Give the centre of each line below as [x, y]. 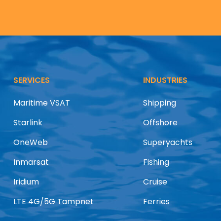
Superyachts [167, 142]
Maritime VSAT [41, 103]
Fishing [156, 162]
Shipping [159, 103]
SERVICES [31, 80]
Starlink [28, 122]
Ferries [156, 201]
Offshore [160, 122]
